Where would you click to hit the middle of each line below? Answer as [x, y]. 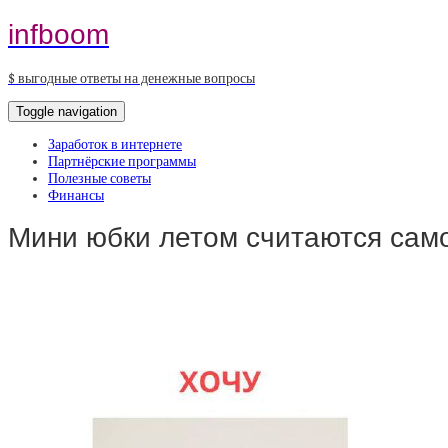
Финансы [76, 195]
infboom [58, 34]
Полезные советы [99, 178]
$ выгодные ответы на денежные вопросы [131, 78]
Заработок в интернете [115, 144]
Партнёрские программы [122, 161]
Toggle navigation [66, 111]
